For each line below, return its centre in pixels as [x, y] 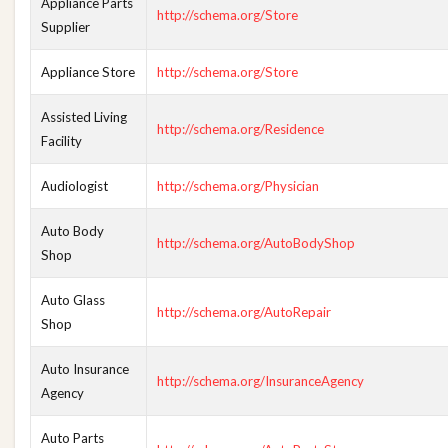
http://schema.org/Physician [238, 186]
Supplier [65, 27]
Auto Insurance [85, 369]
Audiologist [74, 186]
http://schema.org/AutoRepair [244, 312]
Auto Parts [72, 438]
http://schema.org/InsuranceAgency [260, 381]
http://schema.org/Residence [240, 129]
